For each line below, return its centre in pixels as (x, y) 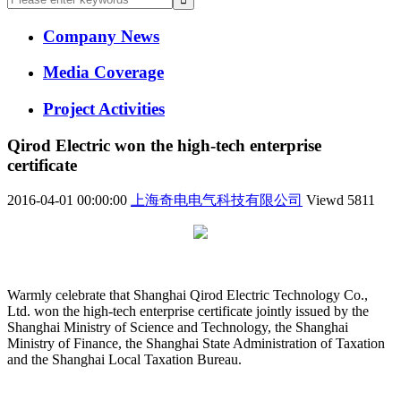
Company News (101, 36)
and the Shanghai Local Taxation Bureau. (124, 360)
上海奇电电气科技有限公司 (217, 200)
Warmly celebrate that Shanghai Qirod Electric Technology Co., (188, 295)
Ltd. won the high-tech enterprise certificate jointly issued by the (188, 311)
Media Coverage (103, 73)
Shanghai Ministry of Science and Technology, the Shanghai (178, 328)
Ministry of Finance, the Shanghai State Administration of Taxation (196, 344)
